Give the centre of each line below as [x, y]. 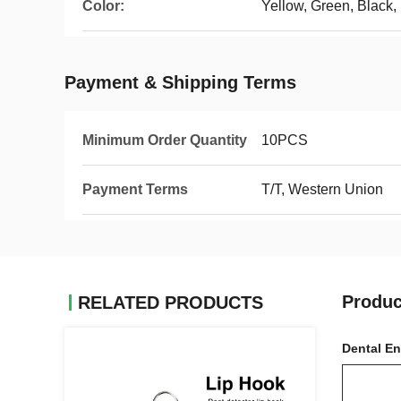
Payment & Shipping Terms [180, 82]
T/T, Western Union [322, 189]
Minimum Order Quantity [165, 140]
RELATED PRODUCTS [171, 303]
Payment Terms [135, 189]
